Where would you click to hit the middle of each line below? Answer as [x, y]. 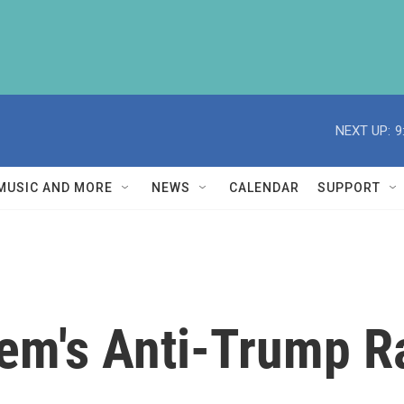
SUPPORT [349, 188]
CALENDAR [264, 188]
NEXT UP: [363, 130]
